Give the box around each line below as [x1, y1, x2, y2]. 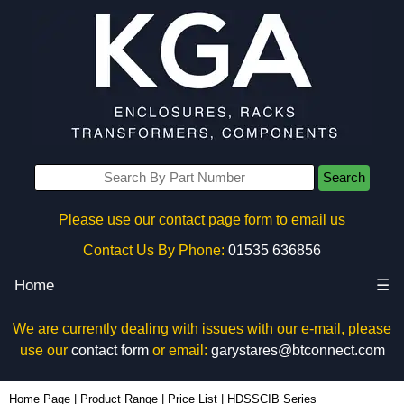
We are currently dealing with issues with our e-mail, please [13, 321, 391, 336]
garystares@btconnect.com [210, 343, 385, 358]
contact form [70, 343, 149, 358]
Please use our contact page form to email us [59, 212, 345, 227]
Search [323, 170, 365, 185]
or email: [148, 343, 211, 358]
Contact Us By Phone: [83, 243, 225, 258]
